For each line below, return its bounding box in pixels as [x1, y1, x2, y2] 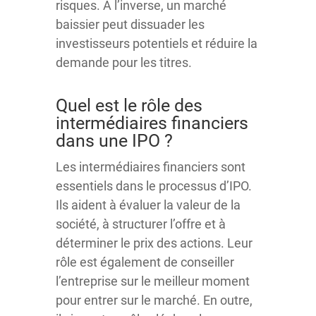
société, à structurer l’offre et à [56, 216, 226, 231]
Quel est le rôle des [56, 95, 202, 116]
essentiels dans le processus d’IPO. [56, 178, 252, 193]
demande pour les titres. [56, 54, 192, 70]
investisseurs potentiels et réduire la [56, 35, 257, 51]
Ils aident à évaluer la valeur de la [56, 197, 241, 212]
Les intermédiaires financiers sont [56, 159, 245, 174]
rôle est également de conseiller [56, 254, 234, 269]
